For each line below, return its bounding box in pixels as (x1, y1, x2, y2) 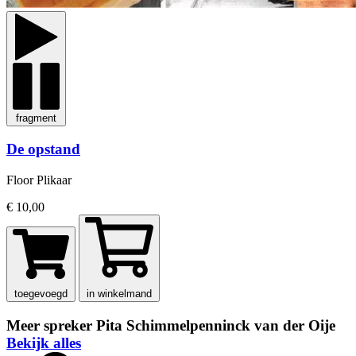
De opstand (6, 141, 80, 158)
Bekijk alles (6, 334, 81, 351)
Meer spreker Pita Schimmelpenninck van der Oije (6, 316, 335, 334)
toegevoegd (14, 288, 68, 300)
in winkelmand (87, 288, 152, 300)
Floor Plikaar (6, 173, 72, 188)
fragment (16, 111, 56, 124)
